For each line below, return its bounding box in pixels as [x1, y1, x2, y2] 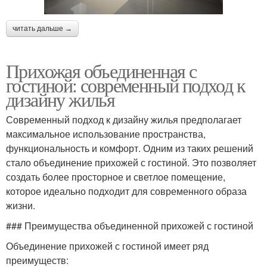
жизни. [6, 198, 35, 212]
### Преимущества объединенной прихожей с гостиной [6, 218, 253, 232]
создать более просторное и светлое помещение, [6, 169, 225, 184]
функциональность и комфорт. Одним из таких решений [6, 141, 253, 155]
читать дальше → [13, 24, 72, 33]
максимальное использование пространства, [6, 126, 206, 141]
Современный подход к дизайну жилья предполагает [6, 112, 241, 126]
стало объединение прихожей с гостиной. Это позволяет [6, 155, 256, 169]
